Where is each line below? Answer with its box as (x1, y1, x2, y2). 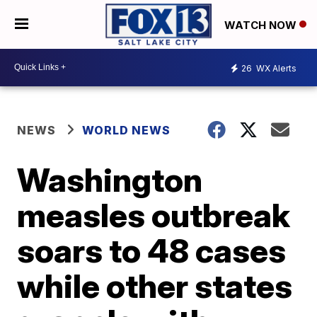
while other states (17, 265, 293, 306)
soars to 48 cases (17, 230, 287, 270)
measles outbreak (17, 195, 291, 235)
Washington (17, 159, 203, 200)
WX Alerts (254, 63, 296, 74)
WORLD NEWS (82, 122, 171, 137)
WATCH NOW (224, 18, 299, 32)
